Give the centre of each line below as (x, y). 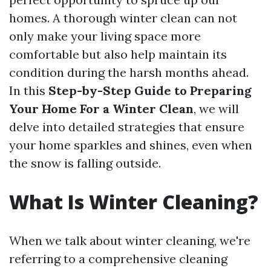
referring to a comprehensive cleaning (118, 259)
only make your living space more (105, 36)
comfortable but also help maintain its (118, 54)
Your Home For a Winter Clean (101, 109)
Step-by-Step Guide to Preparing (150, 90)
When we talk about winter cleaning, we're (130, 240)
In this (29, 90)
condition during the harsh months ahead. (129, 72)
